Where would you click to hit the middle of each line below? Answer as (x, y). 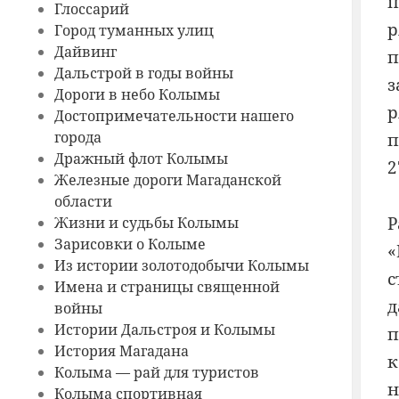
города (77, 138)
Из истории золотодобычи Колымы (181, 266)
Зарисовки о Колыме (130, 244)
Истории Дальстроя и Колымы (164, 330)
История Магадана (121, 351)
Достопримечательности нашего (174, 116)
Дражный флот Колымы (141, 159)
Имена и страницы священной (167, 287)
